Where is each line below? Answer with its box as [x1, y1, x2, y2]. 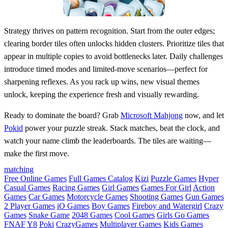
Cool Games [115, 210, 155, 219]
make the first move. [4, 149, 69, 158]
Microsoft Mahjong [121, 110, 183, 120]
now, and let [183, 110, 224, 120]
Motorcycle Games [67, 192, 128, 201]
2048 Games [72, 210, 112, 219]
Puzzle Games [151, 174, 196, 183]
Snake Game [28, 210, 70, 219]
